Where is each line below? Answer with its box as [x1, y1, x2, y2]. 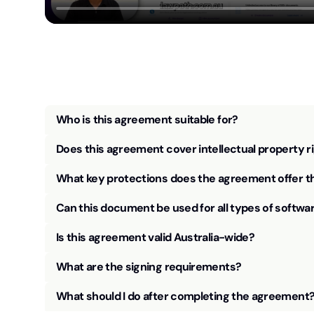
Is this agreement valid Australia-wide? [56, 229, 255, 245]
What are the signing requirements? [56, 259, 242, 274]
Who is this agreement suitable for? [56, 111, 238, 127]
